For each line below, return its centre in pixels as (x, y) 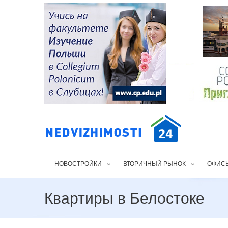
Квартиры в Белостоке (124, 198)
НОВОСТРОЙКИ (78, 164)
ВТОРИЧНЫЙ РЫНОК (154, 164)
